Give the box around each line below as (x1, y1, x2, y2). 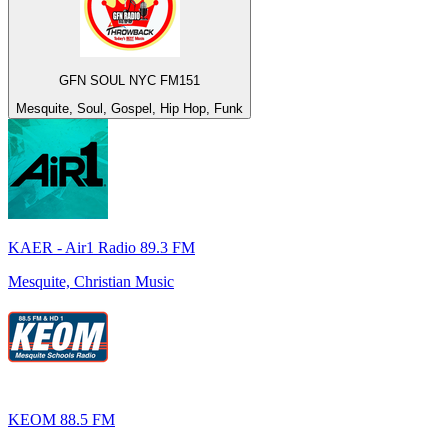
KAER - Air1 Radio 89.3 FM (8, 239, 195, 257)
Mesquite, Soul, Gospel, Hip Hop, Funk (16, 101, 243, 117)
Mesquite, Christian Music (8, 273, 174, 291)
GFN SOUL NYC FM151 (59, 73, 200, 89)
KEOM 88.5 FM (8, 411, 115, 429)
